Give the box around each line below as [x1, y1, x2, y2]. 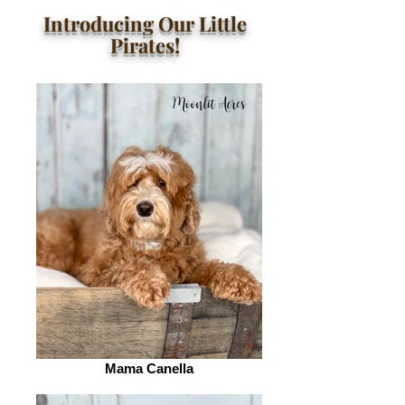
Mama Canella [105, 361, 193, 376]
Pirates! [109, 32, 180, 59]
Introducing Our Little [42, 10, 247, 37]
